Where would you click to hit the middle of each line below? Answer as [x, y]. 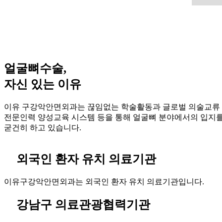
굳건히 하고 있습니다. [43, 127]
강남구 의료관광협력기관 [83, 205]
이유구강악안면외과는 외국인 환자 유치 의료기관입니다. [104, 181]
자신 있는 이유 [43, 84]
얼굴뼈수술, [35, 68]
